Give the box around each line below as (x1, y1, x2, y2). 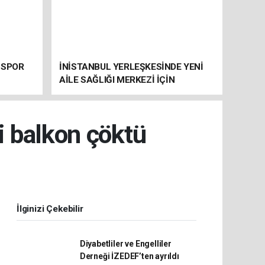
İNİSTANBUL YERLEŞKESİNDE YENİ (59, 61, 203, 72)
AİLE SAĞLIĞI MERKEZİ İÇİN (59, 74, 175, 85)
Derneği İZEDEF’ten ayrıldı (79, 251, 179, 261)
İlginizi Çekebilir (17, 203, 83, 214)
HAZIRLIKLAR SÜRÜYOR (59, 87, 158, 98)
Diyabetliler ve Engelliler (79, 238, 172, 248)
